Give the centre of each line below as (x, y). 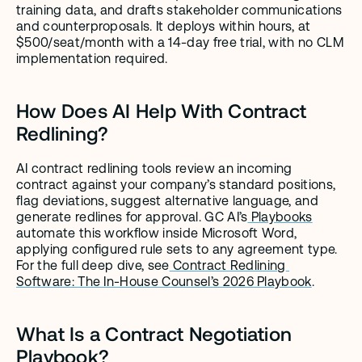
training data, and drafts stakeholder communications (179, 10)
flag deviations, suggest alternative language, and (168, 201)
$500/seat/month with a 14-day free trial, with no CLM (180, 42)
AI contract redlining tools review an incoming (154, 168)
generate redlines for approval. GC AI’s (132, 217)
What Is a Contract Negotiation (154, 333)
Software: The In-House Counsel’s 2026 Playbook (164, 282)
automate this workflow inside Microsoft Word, (157, 233)
